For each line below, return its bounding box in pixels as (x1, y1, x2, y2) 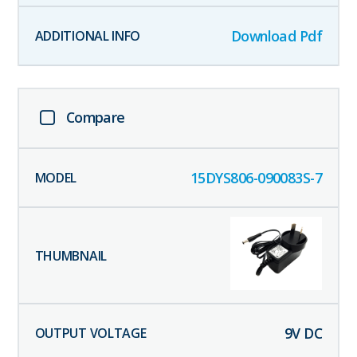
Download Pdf (230, 26, 323, 46)
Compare (65, 108, 125, 127)
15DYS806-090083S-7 (190, 168, 323, 188)
